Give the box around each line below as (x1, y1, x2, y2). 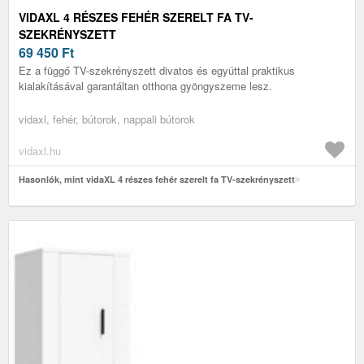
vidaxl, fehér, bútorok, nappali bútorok (19, 110, 195, 127)
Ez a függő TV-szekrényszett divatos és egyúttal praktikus (19, 62, 295, 78)
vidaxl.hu (19, 142, 61, 158)
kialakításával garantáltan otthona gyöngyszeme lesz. (19, 77, 272, 93)
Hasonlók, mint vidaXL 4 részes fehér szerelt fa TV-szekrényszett (19, 172, 295, 185)
